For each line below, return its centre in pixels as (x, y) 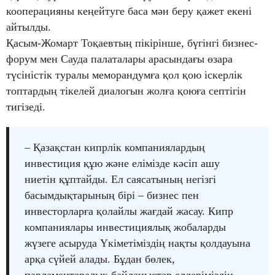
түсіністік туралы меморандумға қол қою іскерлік (124, 75)
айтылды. (29, 27)
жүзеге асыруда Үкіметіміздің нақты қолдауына (137, 243)
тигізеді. (26, 107)
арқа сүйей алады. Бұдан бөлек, (100, 259)
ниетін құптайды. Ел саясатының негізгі (120, 179)
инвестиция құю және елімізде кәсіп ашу (122, 163)
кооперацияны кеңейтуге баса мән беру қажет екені (129, 11)
